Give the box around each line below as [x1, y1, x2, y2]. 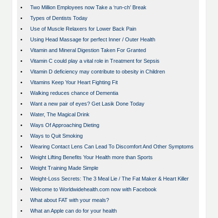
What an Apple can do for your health [30, 208, 117, 214]
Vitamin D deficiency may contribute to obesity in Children [30, 69, 165, 75]
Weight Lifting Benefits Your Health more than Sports [30, 154, 153, 161]
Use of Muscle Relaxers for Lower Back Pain [30, 26, 136, 32]
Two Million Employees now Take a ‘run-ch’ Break [30, 4, 146, 11]
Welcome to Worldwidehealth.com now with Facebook [30, 186, 157, 193]
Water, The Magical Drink [30, 111, 90, 118]
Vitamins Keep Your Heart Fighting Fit [30, 79, 118, 86]
